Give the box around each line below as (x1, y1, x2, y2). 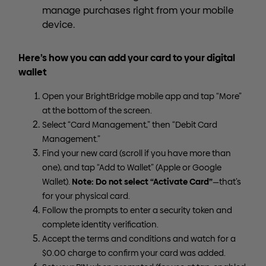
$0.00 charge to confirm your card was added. (42, 248, 226, 258)
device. (42, 19, 75, 30)
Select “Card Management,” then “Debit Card (42, 120, 217, 130)
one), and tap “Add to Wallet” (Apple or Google (42, 163, 221, 173)
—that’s (213, 177, 241, 187)
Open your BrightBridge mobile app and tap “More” (42, 91, 242, 102)
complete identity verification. (42, 220, 159, 230)
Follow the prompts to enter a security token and (42, 205, 232, 216)
